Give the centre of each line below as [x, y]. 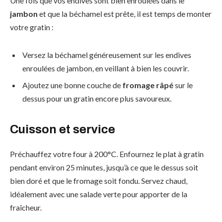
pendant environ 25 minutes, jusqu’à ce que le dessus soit [104, 167]
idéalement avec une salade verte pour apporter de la [99, 194]
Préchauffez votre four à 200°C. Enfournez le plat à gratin [107, 154]
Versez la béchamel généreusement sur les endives [107, 55]
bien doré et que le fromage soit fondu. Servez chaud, [99, 180]
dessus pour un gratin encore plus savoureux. [97, 98]
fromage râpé [148, 85]
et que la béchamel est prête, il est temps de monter [125, 14]
